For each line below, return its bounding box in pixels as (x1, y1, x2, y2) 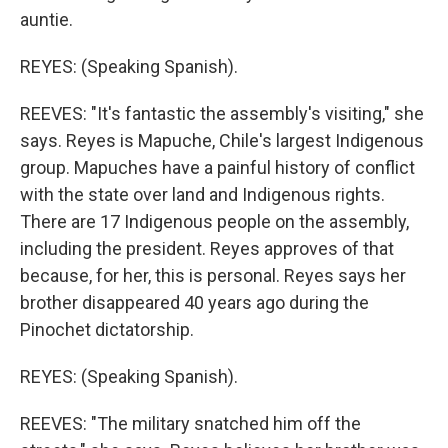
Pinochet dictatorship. (20, 319, 194, 340)
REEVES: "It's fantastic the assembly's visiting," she (20, 103, 424, 124)
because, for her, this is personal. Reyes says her (20, 265, 406, 286)
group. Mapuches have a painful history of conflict (20, 157, 415, 178)
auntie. (20, 9, 73, 30)
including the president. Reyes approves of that (20, 238, 394, 259)
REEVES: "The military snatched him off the (20, 413, 361, 434)
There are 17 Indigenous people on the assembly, (20, 211, 409, 232)
